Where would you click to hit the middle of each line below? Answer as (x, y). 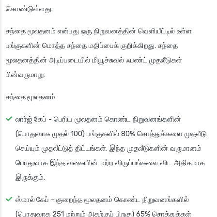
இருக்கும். (30, 178)
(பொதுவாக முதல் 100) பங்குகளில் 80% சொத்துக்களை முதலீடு (111, 134)
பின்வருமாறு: (25, 75)
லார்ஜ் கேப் (31, 119)
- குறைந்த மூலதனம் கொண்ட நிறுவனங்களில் (119, 200)
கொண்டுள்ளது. (29, 9)
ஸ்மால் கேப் (32, 200)
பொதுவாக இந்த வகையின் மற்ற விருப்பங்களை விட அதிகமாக (110, 163)
